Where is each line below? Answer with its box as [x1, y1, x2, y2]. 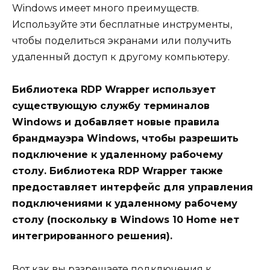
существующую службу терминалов [12, 100, 210, 112]
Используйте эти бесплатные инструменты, [12, 19, 232, 31]
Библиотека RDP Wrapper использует [12, 84, 216, 96]
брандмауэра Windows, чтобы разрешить [12, 133, 239, 145]
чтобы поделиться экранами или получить [12, 35, 231, 47]
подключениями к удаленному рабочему [12, 198, 237, 210]
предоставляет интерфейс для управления [12, 181, 253, 193]
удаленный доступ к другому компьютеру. [12, 51, 230, 63]
